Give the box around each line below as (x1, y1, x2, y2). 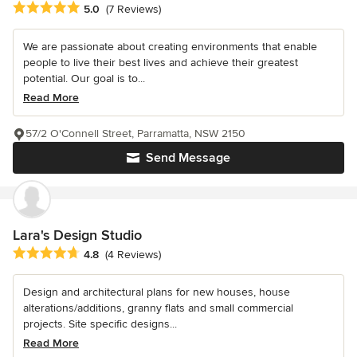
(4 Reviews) (105, 247, 161, 261)
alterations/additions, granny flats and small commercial (23, 300, 293, 315)
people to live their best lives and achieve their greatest (23, 55, 298, 69)
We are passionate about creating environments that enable (23, 39, 317, 53)
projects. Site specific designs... (23, 316, 177, 331)
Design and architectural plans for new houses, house (23, 284, 290, 299)
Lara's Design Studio (13, 226, 142, 244)
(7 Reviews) (106, 2, 161, 16)
